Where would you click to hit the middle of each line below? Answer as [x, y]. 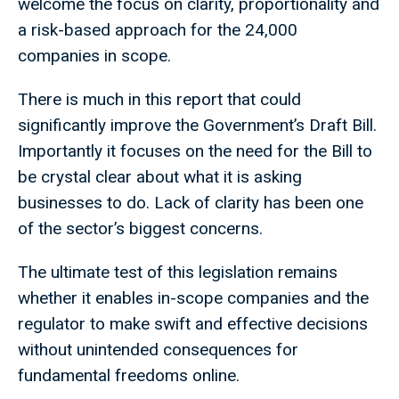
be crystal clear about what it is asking [160, 177]
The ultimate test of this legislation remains [178, 273]
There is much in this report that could [159, 100]
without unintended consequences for [158, 350]
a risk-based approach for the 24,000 [158, 30]
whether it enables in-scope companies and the [193, 298]
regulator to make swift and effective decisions [193, 324]
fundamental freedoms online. [133, 376]
